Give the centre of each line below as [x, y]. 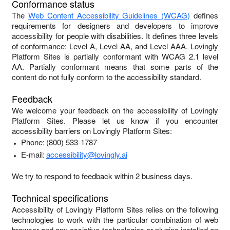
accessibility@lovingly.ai [87, 154]
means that [125, 66]
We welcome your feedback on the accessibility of [101, 110]
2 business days [163, 176]
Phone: [33, 142]
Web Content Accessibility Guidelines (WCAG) [109, 15]
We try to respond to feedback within [74, 176]
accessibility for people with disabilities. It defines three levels [115, 36]
